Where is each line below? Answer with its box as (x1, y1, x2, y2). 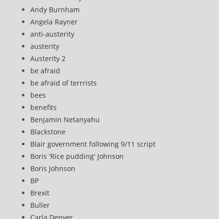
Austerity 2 (30, 54, 66, 63)
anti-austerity (30, 29, 75, 39)
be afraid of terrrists (30, 78, 97, 88)
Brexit (30, 188, 50, 197)
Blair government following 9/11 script (30, 139, 156, 149)
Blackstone (30, 127, 66, 136)
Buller (30, 200, 50, 210)
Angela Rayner (30, 17, 78, 26)
